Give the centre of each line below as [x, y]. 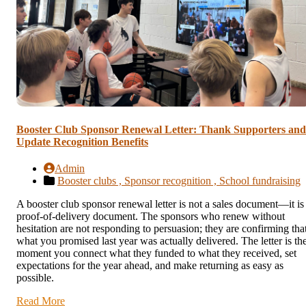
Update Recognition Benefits [82, 141]
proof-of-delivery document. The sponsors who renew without [151, 217]
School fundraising [260, 181]
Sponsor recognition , [172, 181]
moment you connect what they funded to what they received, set [156, 253]
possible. [35, 278]
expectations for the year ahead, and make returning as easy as [150, 266]
